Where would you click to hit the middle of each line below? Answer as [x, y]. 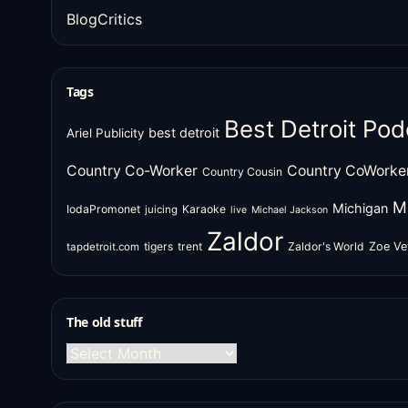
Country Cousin [242, 172]
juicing [161, 209]
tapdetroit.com [103, 247]
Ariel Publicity [105, 133]
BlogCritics [104, 19]
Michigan [360, 208]
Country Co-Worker [132, 171]
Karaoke [204, 209]
